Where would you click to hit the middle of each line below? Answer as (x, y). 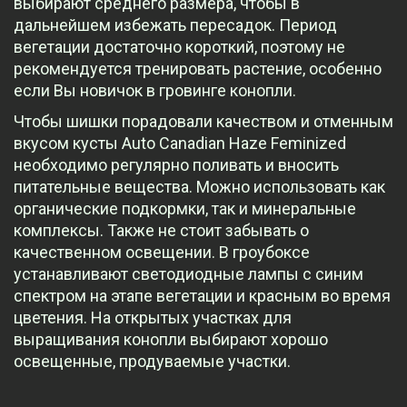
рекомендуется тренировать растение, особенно (198, 69)
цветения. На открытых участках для (153, 318)
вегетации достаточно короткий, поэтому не (179, 47)
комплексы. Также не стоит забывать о (161, 231)
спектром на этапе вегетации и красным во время (202, 296)
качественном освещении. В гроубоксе (162, 253)
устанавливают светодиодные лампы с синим (189, 274)
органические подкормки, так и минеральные (185, 209)
